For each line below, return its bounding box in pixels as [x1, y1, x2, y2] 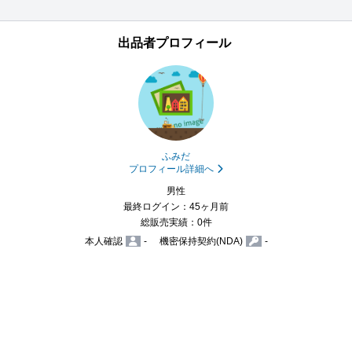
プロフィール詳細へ [129, 163, 214, 174]
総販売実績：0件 [140, 217, 212, 228]
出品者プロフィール [118, 36, 231, 49]
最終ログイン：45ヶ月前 [123, 201, 229, 212]
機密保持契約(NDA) [159, 236, 243, 247]
